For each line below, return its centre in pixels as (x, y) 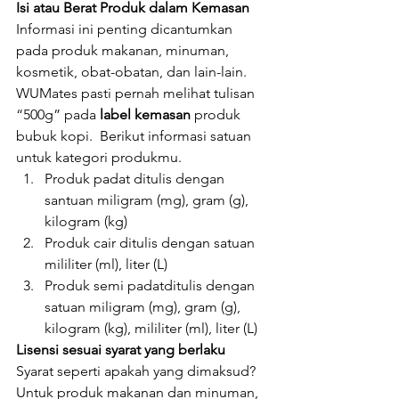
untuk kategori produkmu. (99, 157)
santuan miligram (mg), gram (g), (148, 200)
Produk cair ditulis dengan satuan (151, 243)
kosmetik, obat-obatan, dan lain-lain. (133, 72)
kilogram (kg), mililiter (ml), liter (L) (151, 328)
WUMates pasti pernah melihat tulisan (137, 93)
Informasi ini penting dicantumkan (126, 29)
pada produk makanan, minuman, (124, 50)
